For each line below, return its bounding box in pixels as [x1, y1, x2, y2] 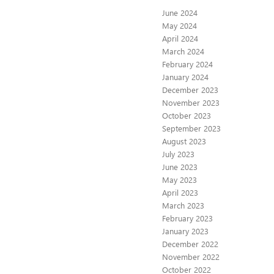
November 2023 [162, 97, 220, 108]
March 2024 [162, 45, 204, 56]
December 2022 [162, 238, 218, 249]
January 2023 [162, 225, 209, 236]
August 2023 [162, 135, 206, 146]
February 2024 [162, 58, 213, 69]
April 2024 [162, 32, 198, 43]
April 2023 [162, 187, 198, 198]
